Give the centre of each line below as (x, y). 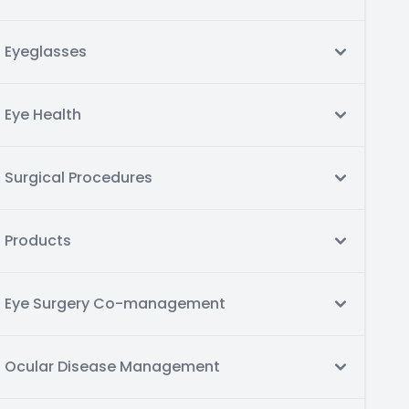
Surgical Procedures (79, 178)
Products (38, 241)
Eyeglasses (46, 52)
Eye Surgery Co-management (115, 304)
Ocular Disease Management (112, 367)
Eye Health (43, 115)
